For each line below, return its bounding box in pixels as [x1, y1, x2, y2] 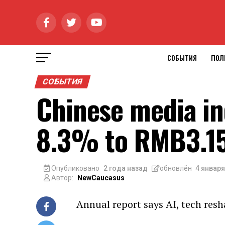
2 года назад [103, 164, 148, 172]
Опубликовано [50, 164, 99, 172]
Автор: [50, 173, 73, 182]
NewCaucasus [77, 173, 125, 182]
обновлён [159, 164, 192, 172]
